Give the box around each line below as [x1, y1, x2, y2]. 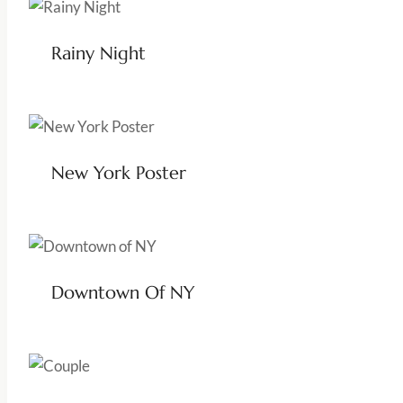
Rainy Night [50, 41, 146, 65]
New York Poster [50, 161, 186, 184]
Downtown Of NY [50, 281, 194, 304]
